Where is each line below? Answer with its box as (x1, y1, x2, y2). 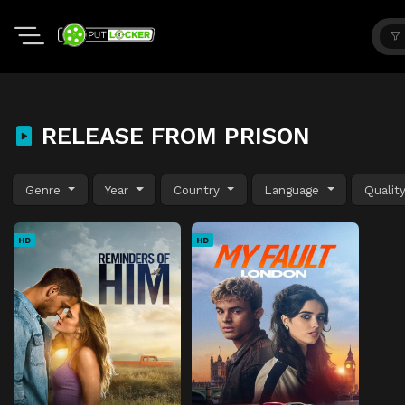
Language (264, 182, 325, 197)
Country (173, 182, 224, 197)
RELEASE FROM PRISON (34, 122, 310, 149)
